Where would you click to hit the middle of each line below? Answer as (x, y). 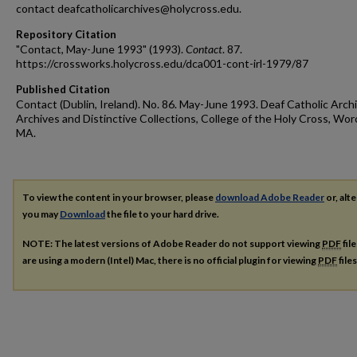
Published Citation (63, 89)
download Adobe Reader (270, 197)
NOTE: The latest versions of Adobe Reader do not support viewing (172, 243)
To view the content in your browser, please (119, 197)
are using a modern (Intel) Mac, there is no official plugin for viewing (170, 260)
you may (41, 214)
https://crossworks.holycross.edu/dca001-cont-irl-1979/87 (162, 63)
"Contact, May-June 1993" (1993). (101, 49)
